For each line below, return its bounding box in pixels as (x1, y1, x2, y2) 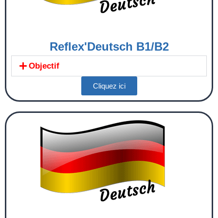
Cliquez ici (92, 81, 126, 90)
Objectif (29, 61, 60, 71)
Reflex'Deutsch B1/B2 (49, 39, 169, 53)
